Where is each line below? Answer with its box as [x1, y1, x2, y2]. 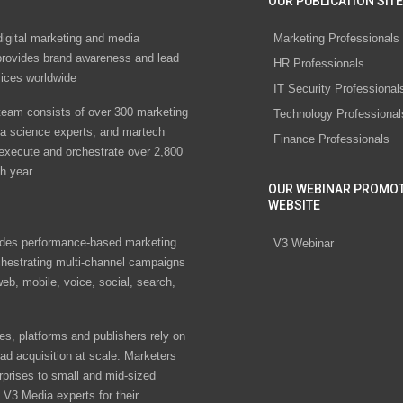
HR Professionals [273, 57, 364, 71]
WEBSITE [268, 198, 320, 213]
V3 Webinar [273, 236, 334, 250]
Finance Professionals [273, 132, 390, 147]
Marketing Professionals [273, 31, 399, 46]
